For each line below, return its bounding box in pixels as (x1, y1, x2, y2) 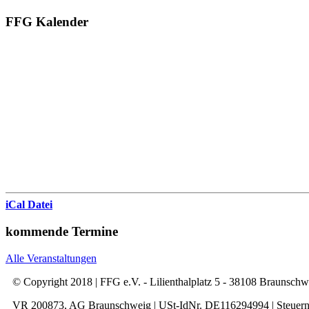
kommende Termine (6, 224, 118, 239)
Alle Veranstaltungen (6, 252, 97, 264)
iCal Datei (6, 199, 52, 211)
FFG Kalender (6, 14, 88, 29)
